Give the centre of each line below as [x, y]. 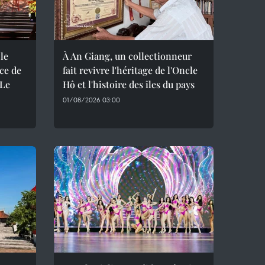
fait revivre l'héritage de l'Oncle [130, 70]
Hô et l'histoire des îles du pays [129, 84]
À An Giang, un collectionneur [127, 56]
